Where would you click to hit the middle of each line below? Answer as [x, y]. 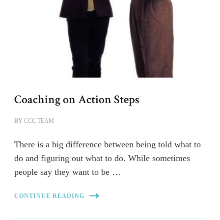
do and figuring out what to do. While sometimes [102, 158]
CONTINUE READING [49, 196]
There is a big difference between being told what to [108, 145]
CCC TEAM [39, 121]
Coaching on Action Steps [77, 100]
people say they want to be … [68, 172]
